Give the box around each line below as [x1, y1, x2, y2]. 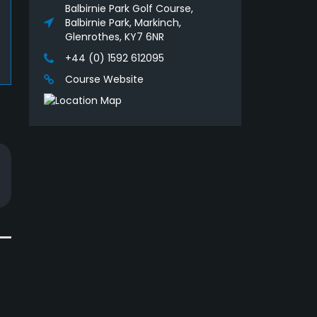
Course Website [65, 72, 144, 87]
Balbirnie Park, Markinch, [65, 16, 181, 30]
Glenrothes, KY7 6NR [65, 30, 164, 45]
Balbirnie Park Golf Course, [65, 1, 193, 16]
